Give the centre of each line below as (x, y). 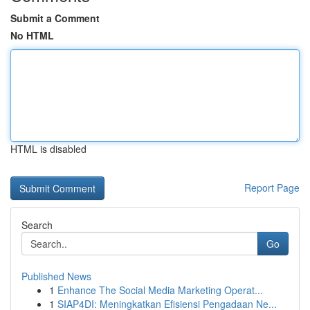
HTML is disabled (48, 149)
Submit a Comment (55, 18)
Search (37, 225)
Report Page (272, 188)
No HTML (32, 35)
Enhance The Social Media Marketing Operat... (160, 290)
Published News (56, 276)
